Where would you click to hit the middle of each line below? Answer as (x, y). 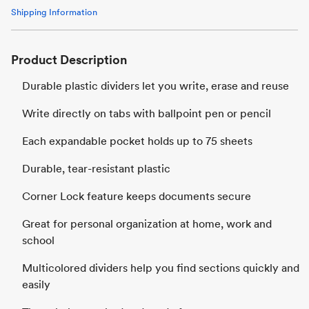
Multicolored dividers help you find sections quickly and (161, 268)
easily (36, 285)
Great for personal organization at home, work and (147, 224)
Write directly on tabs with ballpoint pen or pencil (147, 113)
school (38, 240)
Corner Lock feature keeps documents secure (137, 196)
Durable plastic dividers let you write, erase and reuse (156, 86)
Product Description (69, 60)
